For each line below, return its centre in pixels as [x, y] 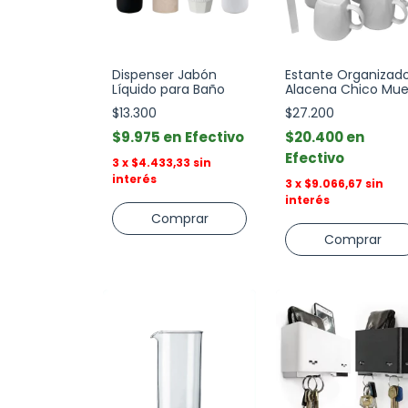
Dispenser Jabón [164, 75]
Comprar [179, 219]
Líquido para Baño [168, 89]
